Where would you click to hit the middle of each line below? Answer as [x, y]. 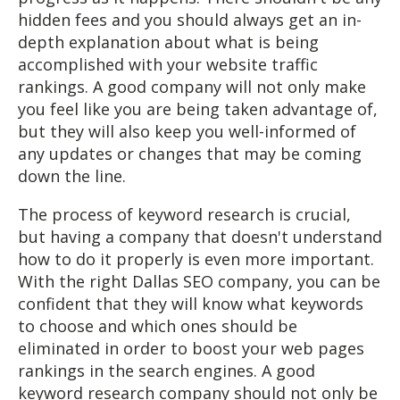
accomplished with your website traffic [168, 64]
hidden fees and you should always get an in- [190, 20]
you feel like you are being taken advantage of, [198, 109]
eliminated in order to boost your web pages [191, 348]
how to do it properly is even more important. [196, 259]
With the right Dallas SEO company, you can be [199, 281]
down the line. [72, 176]
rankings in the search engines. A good [167, 371]
